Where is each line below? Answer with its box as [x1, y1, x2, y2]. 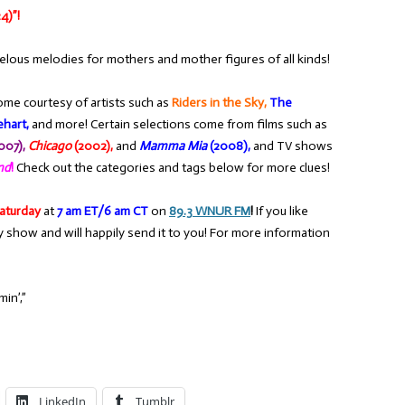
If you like [253, 203, 308, 219]
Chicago [28, 138, 71, 154]
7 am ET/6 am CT [57, 203, 148, 219]
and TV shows [250, 138, 333, 154]
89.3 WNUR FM [169, 203, 250, 219]
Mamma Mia [139, 138, 207, 154]
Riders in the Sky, [172, 95, 267, 110]
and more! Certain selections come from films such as [29, 117, 327, 132]
